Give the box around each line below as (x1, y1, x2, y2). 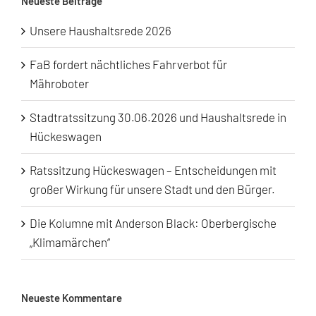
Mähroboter (30, 76, 89, 91)
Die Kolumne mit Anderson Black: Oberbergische (30, 216, 276, 231)
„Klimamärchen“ (30, 235, 110, 250)
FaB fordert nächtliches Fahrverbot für (30, 57, 227, 72)
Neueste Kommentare (21, 291, 122, 305)
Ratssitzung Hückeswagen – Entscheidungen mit (30, 163, 276, 178)
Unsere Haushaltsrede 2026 (30, 23, 171, 38)
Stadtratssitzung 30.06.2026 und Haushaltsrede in (30, 110, 286, 125)
